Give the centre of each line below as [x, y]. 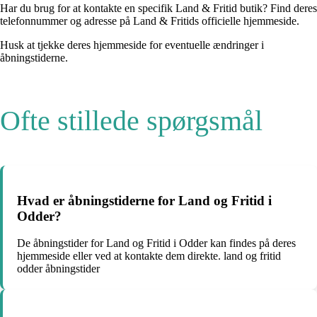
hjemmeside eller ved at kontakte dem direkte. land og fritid [149, 256]
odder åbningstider [58, 269]
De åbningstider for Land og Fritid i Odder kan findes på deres [156, 243]
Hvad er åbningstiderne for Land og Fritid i [144, 200]
